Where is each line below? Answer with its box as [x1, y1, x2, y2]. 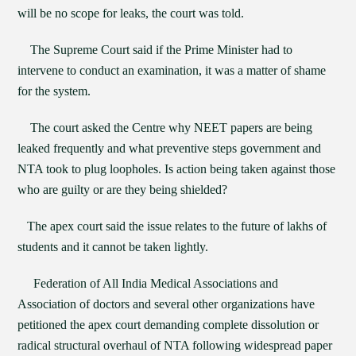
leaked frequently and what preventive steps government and [17, 141, 322, 155]
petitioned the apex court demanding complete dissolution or [17, 318, 319, 331]
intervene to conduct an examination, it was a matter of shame [17, 64, 327, 77]
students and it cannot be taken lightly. [17, 240, 209, 253]
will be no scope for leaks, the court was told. [17, 6, 245, 20]
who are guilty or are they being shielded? [17, 183, 228, 196]
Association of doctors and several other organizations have [17, 297, 315, 311]
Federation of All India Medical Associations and [17, 277, 279, 290]
